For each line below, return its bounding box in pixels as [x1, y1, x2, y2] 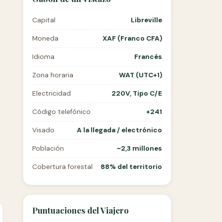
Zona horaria [32, 71, 73, 79]
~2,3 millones [117, 144, 162, 153]
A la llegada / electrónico [77, 126, 162, 134]
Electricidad [32, 89, 71, 98]
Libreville [131, 16, 162, 24]
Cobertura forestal [32, 163, 93, 171]
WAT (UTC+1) [119, 71, 162, 79]
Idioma [32, 53, 55, 61]
